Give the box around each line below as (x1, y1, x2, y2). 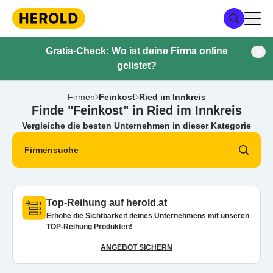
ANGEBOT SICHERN (101, 243, 172, 252)
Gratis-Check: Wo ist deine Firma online (45, 46, 228, 56)
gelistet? (116, 60, 157, 71)
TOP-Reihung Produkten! (46, 222, 132, 231)
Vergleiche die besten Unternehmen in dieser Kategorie (22, 121, 251, 130)
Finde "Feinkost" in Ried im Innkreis (31, 104, 242, 117)
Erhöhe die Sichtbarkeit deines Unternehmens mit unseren (46, 211, 249, 220)
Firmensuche (24, 144, 79, 155)
